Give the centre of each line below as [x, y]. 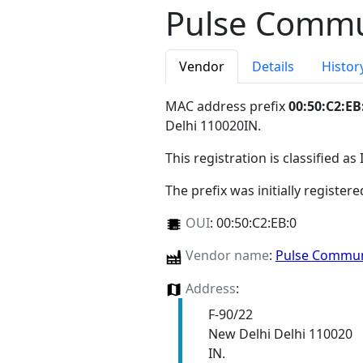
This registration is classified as [263, 158]
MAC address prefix [227, 107]
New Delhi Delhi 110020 [280, 333]
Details [273, 67]
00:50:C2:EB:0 [256, 223]
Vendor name [227, 256]
